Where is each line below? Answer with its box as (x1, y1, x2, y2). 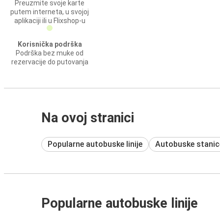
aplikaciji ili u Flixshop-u (14, 17, 85, 25)
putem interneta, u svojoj (10, 8, 89, 16)
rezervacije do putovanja (11, 58, 88, 66)
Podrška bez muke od (16, 49, 83, 57)
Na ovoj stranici (41, 110, 134, 126)
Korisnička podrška (17, 40, 82, 48)
